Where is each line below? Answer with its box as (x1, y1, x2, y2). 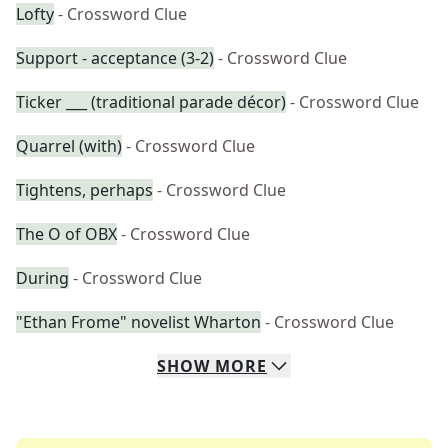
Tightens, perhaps (16, 179, 153, 201)
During (16, 267, 69, 289)
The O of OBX (16, 223, 117, 245)
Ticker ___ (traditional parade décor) (16, 91, 286, 113)
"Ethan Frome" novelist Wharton (16, 311, 261, 333)
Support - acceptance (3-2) (16, 47, 214, 69)
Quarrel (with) (16, 135, 122, 157)
